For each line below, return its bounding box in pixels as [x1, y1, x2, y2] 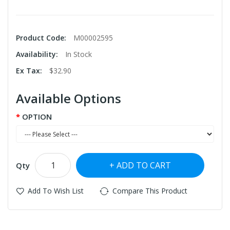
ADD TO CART [117, 160, 171, 171]
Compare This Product [112, 186, 187, 196]
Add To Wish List [28, 186, 84, 196]
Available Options [16, 90, 121, 107]
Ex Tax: [16, 66, 44, 76]
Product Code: [16, 33, 68, 43]
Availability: [16, 49, 60, 60]
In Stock [65, 49, 92, 60]
